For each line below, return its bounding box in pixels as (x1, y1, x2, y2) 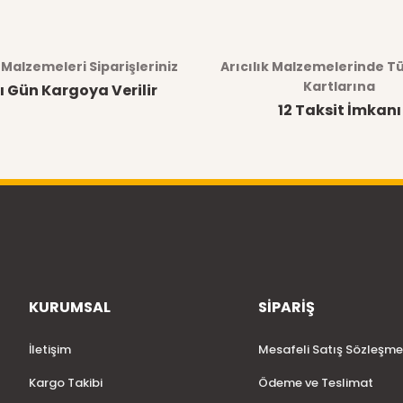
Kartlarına (303, 77, 375, 95)
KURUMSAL (29, 297, 111, 318)
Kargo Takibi (29, 374, 103, 391)
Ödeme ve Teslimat (258, 374, 373, 391)
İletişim (29, 341, 71, 358)
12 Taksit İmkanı (277, 100, 401, 121)
